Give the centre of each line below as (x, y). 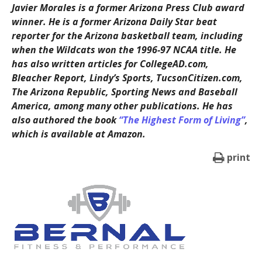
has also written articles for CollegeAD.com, (110, 63)
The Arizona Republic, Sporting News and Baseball (124, 92)
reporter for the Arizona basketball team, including (127, 35)
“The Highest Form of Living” (182, 120)
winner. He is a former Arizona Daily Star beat (114, 21)
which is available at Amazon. (78, 134)
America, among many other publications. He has (122, 106)
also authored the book (65, 120)
